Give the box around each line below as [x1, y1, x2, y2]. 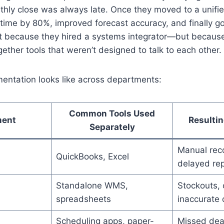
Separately [89, 121, 135, 132]
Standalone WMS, [55, 180, 128, 190]
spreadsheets [55, 193, 111, 204]
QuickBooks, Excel [55, 151, 129, 161]
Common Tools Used [69, 108, 155, 118]
